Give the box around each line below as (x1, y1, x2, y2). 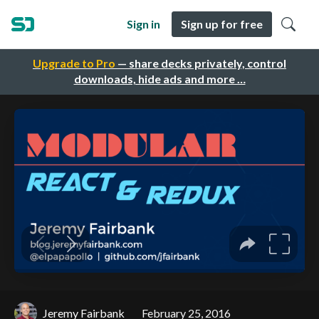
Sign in (127, 17, 160, 31)
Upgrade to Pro (33, 56, 115, 70)
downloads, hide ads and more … (73, 72, 246, 86)
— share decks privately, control (115, 56, 286, 70)
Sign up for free (181, 17, 263, 31)
